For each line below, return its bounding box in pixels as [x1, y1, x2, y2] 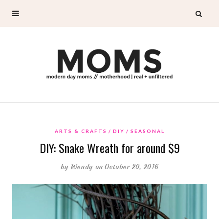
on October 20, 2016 [95, 162, 159, 171]
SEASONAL [130, 128, 165, 134]
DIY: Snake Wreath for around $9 [39, 138, 180, 156]
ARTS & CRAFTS [54, 128, 107, 134]
